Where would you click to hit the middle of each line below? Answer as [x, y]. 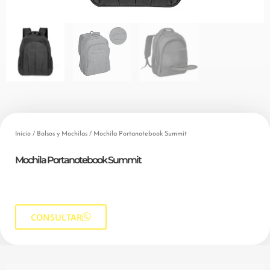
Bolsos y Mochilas [62, 134]
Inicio [23, 134]
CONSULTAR [56, 217]
